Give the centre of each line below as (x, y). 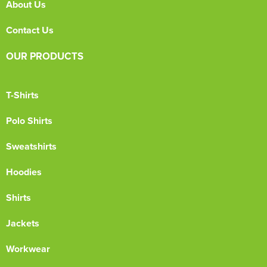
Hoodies (24, 172)
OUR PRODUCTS (45, 56)
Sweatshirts (31, 146)
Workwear (28, 249)
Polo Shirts (29, 121)
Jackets (23, 223)
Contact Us (30, 30)
